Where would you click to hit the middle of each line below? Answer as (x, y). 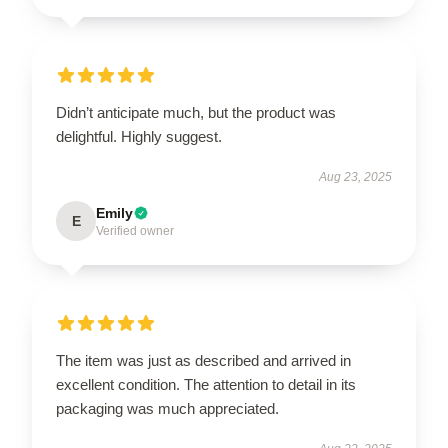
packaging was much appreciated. (167, 408)
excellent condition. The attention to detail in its (206, 384)
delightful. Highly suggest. (139, 136)
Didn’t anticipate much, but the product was (196, 112)
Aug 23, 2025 (355, 177)
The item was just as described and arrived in (203, 360)
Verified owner (135, 231)
